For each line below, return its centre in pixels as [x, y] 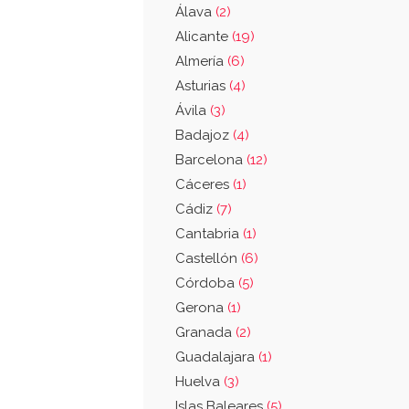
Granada [205, 332]
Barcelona [211, 160]
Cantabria [209, 234]
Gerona [201, 308]
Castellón [208, 258]
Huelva [199, 382]
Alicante [204, 37]
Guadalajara [217, 357]
